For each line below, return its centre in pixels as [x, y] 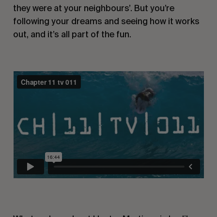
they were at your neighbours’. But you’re [93, 8]
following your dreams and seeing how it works [106, 21]
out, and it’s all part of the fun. [72, 34]
